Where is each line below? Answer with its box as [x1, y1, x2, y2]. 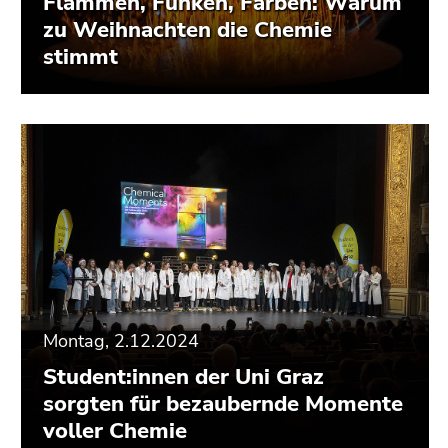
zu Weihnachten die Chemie [43, 14, 332, 45]
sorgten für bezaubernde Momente [43, 388, 403, 419]
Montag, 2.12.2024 [43, 328, 199, 353]
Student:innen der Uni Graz [43, 361, 324, 392]
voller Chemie [43, 415, 187, 446]
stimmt [43, 41, 118, 72]
